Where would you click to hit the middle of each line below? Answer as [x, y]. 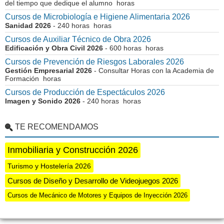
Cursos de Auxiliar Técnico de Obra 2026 [78, 39]
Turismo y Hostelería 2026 [49, 166]
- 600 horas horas [133, 48]
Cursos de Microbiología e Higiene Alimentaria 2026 [97, 17]
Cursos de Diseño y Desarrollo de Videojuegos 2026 [93, 181]
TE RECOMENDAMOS [57, 127]
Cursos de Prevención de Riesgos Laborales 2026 [94, 62]
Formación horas [33, 78]
